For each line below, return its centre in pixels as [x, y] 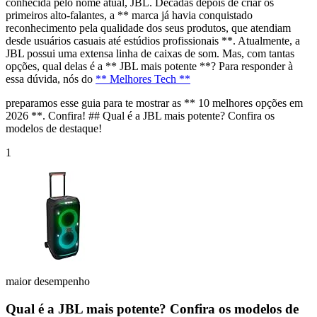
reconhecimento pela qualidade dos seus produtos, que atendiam [148, 28]
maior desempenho [48, 281]
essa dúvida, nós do [51, 79]
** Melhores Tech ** [143, 79]
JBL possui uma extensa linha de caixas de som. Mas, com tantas [150, 53]
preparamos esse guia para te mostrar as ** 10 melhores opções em [154, 103]
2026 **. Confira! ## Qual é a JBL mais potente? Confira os [140, 115]
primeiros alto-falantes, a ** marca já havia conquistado [129, 15]
